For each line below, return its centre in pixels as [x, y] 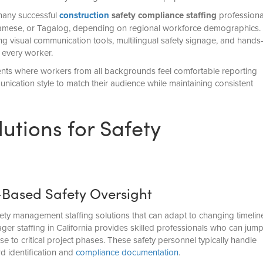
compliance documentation [127, 252]
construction [84, 16]
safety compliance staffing [163, 16]
